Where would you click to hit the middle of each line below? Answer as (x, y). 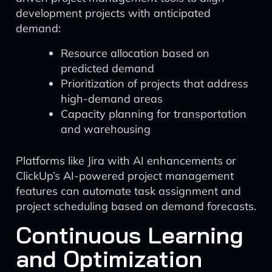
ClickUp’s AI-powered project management (125, 176)
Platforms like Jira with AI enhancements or (126, 161)
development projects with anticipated (113, 13)
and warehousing (106, 129)
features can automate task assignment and (128, 191)
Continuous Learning (130, 235)
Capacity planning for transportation (154, 114)
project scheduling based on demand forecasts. (136, 206)
